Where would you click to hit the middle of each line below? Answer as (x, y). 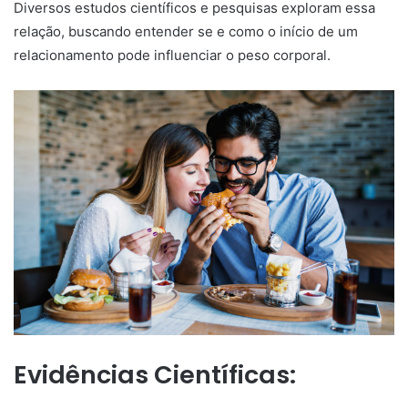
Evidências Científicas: (155, 374)
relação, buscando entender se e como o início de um (186, 31)
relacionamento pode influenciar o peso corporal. (172, 55)
